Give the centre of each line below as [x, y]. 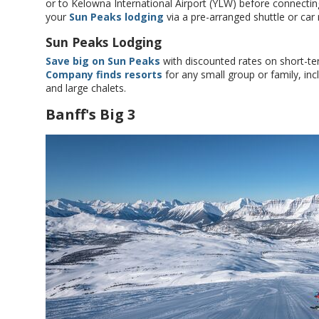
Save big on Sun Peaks [103, 61]
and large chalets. [86, 88]
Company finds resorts [104, 74]
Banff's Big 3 [90, 114]
